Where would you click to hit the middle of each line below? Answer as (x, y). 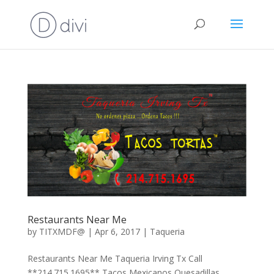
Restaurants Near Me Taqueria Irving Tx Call (115, 258)
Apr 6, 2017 (117, 231)
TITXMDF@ (62, 231)
